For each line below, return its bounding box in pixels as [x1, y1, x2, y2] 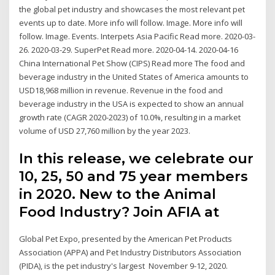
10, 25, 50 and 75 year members [19, 168, 249, 185]
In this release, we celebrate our [19, 150, 254, 168]
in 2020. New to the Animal [19, 185, 217, 203]
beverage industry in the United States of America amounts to [19, 71, 249, 82]
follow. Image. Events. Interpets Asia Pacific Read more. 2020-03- [19, 30, 256, 42]
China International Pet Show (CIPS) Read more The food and [19, 57, 246, 69]
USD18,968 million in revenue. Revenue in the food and [19, 84, 223, 96]
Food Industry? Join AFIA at [19, 203, 223, 221]
